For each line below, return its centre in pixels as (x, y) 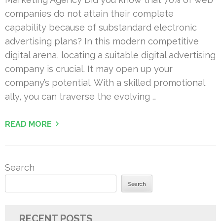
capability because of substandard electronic (101, 28)
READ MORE (28, 124)
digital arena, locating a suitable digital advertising (110, 55)
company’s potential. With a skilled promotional (105, 83)
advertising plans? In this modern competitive (102, 41)
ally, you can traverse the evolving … (80, 97)
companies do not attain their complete (89, 14)
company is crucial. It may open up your (89, 69)
